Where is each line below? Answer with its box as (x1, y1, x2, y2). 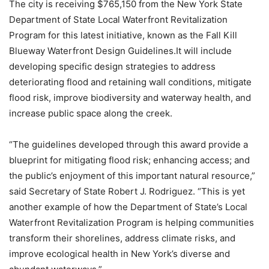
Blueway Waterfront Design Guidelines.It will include (9, 45, 232, 56)
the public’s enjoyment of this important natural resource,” (9, 170, 255, 181)
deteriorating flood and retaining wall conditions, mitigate (9, 76, 252, 88)
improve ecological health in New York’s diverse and (9, 248, 230, 259)
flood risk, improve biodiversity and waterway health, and (9, 92, 251, 103)
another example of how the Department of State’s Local (9, 201, 247, 213)
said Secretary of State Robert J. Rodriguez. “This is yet (9, 186, 245, 197)
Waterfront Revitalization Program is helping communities (9, 217, 254, 228)
